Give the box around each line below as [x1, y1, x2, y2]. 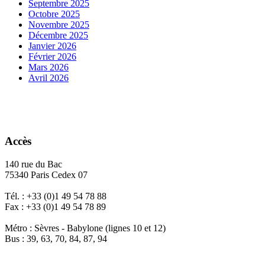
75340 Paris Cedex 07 [5, 169, 88, 180]
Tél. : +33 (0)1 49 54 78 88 [5, 190, 106, 201]
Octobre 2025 [28, 9, 80, 20]
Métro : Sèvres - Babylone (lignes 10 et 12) [5, 222, 166, 233]
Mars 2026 [28, 62, 69, 73]
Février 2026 [28, 51, 76, 62]
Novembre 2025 [28, 20, 89, 30]
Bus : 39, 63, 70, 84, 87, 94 [5, 233, 107, 244]
